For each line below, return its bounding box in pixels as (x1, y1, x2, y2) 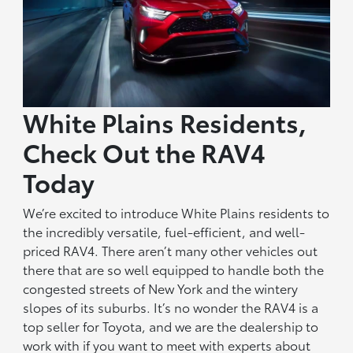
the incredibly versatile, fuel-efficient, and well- (23, 222, 306, 241)
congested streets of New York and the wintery (23, 279, 299, 298)
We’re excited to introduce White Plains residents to (23, 203, 330, 222)
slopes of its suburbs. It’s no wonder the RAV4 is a (23, 298, 319, 317)
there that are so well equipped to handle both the (23, 260, 325, 279)
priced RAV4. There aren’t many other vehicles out (23, 241, 318, 260)
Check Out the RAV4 (23, 134, 266, 170)
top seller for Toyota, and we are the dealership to (23, 317, 319, 336)
